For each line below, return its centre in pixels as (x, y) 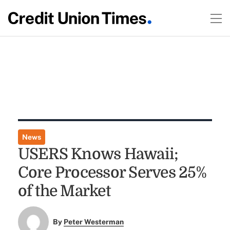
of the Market (64, 191)
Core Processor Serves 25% (112, 172)
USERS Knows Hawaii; (98, 154)
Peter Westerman (94, 222)
